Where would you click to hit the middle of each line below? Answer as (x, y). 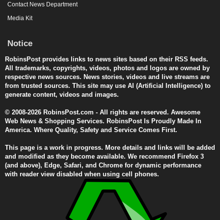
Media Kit (20, 18)
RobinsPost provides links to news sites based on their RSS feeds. (107, 59)
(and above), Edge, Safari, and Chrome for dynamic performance (103, 165)
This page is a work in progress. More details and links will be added (110, 147)
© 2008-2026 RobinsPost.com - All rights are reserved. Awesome (103, 112)
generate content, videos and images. (62, 94)
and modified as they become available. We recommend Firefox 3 (104, 156)
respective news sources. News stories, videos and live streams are (107, 77)
